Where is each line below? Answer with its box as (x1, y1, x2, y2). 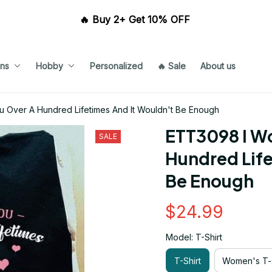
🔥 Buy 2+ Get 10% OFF (79, 13, 193, 25)
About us (200, 60, 236, 71)
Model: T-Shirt (166, 232, 222, 242)
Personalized (89, 60, 143, 71)
